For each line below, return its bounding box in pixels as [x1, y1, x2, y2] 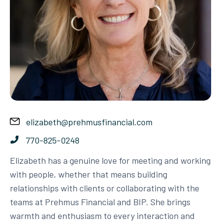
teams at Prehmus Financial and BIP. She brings [10, 196, 190, 208]
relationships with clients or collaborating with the [10, 183, 199, 194]
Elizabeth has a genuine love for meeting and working [10, 155, 211, 166]
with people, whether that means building [10, 169, 167, 180]
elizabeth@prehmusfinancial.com [24, 116, 152, 128]
